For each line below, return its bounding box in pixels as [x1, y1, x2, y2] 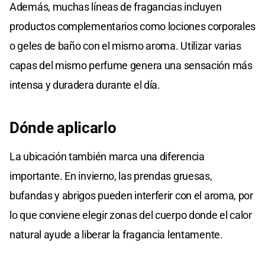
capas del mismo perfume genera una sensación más [9, 59, 253, 72]
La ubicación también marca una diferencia [9, 150, 205, 163]
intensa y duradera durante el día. [9, 79, 160, 92]
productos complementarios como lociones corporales [9, 20, 256, 33]
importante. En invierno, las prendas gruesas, [9, 170, 212, 183]
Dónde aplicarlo [9, 119, 117, 137]
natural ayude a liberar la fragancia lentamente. [9, 228, 223, 241]
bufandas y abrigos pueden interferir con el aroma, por [9, 189, 253, 202]
